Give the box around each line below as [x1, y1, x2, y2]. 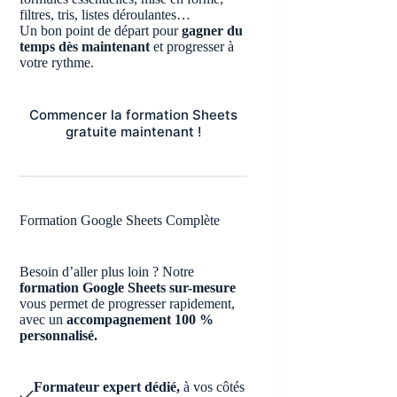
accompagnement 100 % [66, 312, 214, 327]
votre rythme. [19, 55, 95, 70]
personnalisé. [19, 328, 98, 343]
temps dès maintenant [19, 39, 151, 54]
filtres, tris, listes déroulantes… [19, 7, 191, 22]
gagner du [182, 23, 244, 38]
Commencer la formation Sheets [28, 106, 237, 123]
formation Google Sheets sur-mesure [19, 280, 237, 295]
